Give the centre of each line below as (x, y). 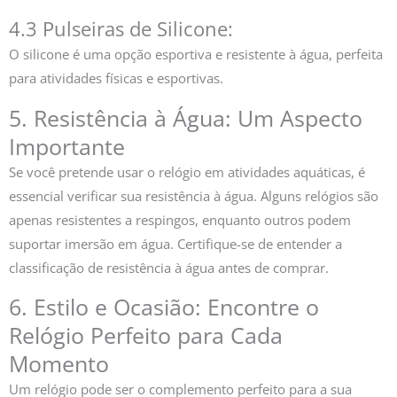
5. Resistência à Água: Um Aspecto (186, 117)
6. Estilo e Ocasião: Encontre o (164, 307)
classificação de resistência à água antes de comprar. (169, 267)
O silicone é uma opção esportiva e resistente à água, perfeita (196, 54)
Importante (67, 146)
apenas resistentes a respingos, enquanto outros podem (180, 219)
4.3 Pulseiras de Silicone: (121, 29)
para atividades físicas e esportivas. (116, 78)
